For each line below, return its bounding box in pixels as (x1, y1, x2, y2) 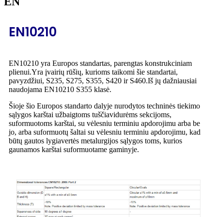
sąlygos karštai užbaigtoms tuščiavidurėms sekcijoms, (9, 110, 171, 119)
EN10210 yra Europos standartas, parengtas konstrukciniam (9, 59, 192, 67)
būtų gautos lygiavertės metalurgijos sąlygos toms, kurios (9, 136, 182, 145)
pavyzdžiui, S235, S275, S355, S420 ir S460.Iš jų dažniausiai (9, 76, 197, 85)
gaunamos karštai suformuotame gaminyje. (9, 145, 139, 154)
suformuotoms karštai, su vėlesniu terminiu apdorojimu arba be (9, 119, 200, 127)
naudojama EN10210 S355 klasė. (9, 85, 111, 93)
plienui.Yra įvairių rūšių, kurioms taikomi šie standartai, (9, 67, 178, 76)
